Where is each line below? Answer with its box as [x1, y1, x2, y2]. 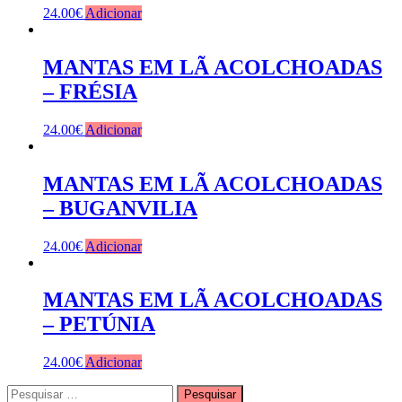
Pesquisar [6, 384, 60, 400]
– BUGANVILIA [43, 196, 197, 220]
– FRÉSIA [43, 79, 137, 103]
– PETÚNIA [43, 312, 155, 336]
